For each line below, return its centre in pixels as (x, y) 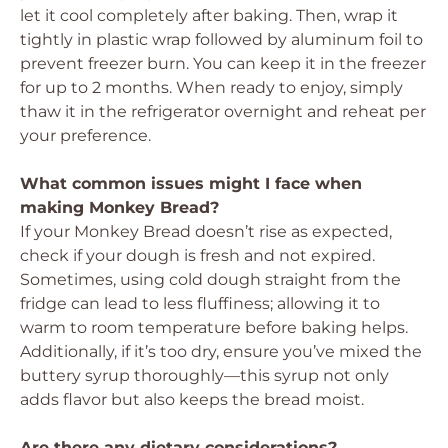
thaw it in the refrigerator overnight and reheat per (223, 111)
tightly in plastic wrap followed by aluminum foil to (221, 39)
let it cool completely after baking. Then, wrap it (209, 15)
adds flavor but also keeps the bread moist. (192, 399)
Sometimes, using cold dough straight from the (210, 279)
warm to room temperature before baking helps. (214, 327)
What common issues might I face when (191, 183)
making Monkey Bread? (119, 207)
